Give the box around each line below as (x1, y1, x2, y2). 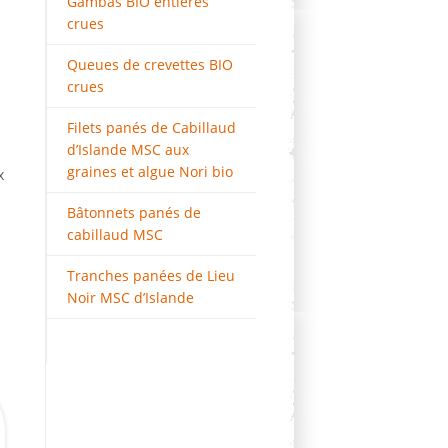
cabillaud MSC (67, 225, 163, 244)
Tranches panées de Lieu (67, 266, 235, 285)
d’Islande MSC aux (67, 140, 189, 159)
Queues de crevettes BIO (67, 55, 233, 74)
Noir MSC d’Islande (67, 288, 194, 307)
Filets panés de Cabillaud (67, 118, 236, 137)
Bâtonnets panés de (67, 203, 201, 222)
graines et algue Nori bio (67, 162, 233, 181)
